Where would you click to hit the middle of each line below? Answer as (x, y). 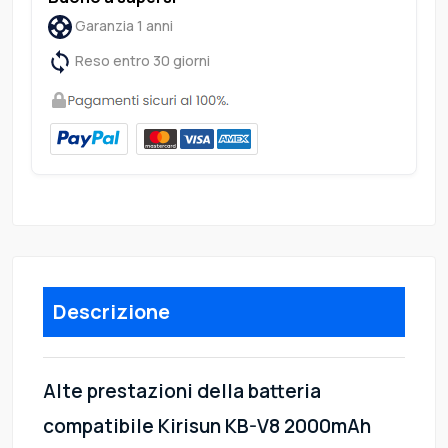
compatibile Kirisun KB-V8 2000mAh (207, 426)
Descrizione (111, 312)
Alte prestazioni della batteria (182, 391)
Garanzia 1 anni (122, 25)
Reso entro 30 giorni (141, 61)
